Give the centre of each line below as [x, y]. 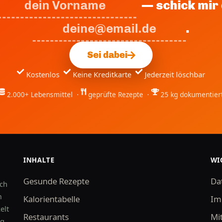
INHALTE [39, 160]
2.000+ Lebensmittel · [44, 95]
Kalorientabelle [52, 199]
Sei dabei [107, 55]
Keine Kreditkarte [104, 75]
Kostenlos [45, 75]
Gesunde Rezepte [56, 181]
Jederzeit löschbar [175, 75]
